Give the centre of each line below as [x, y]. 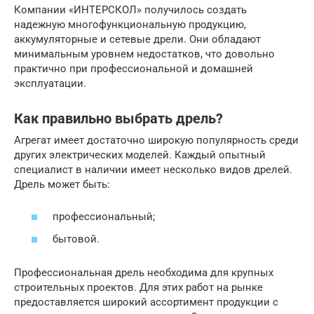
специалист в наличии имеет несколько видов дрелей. [153, 169]
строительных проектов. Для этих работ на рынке [138, 287]
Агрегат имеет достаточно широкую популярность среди [156, 140]
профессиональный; [104, 217]
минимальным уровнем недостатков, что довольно [144, 54]
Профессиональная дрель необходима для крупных [144, 272]
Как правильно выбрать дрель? [118, 119]
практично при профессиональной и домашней [134, 68]
